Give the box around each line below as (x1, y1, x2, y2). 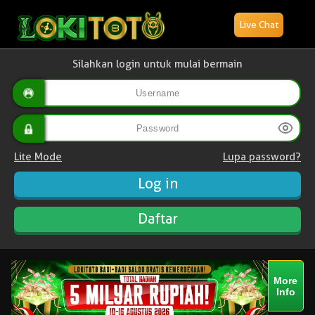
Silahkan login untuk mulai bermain (72, 58, 243, 70)
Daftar (137, 210, 178, 227)
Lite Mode (14, 150, 62, 163)
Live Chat (239, 19, 278, 30)
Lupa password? (223, 150, 301, 163)
